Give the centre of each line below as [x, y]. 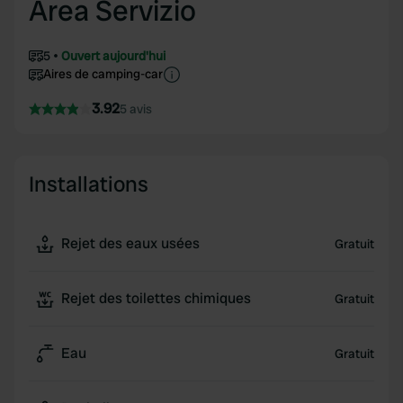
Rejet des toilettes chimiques [156, 298]
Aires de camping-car [103, 74]
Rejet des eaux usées [130, 243]
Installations [89, 184]
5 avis [136, 109]
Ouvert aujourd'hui [113, 56]
